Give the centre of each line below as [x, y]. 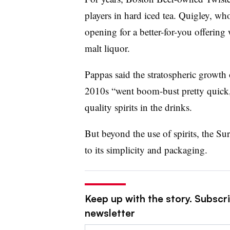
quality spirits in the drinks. [138, 107]
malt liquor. [107, 48]
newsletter [110, 213]
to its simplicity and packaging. [146, 149]
